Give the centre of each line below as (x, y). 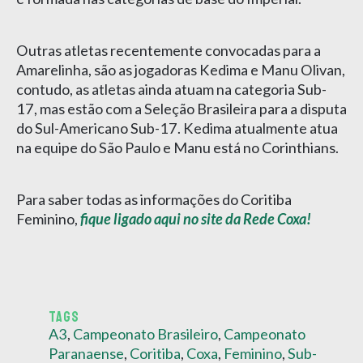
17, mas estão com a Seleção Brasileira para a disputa (181, 108)
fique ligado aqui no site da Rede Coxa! (196, 218)
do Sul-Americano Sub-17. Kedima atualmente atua (177, 128)
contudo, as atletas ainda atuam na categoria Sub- (171, 89)
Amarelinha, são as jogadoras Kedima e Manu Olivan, (181, 69)
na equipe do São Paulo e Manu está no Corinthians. (177, 147)
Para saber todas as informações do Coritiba (154, 199)
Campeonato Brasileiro (145, 333)
